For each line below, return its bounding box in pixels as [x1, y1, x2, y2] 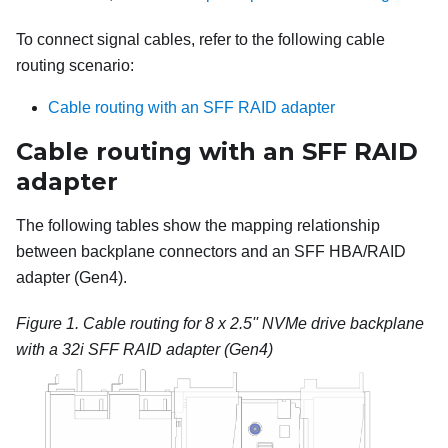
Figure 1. [16, 314, 83, 332]
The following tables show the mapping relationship [16, 216, 380, 234]
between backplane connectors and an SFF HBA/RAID [16, 242, 406, 260]
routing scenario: [16, 56, 134, 74]
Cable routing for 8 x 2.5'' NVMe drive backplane [83, 314, 424, 332]
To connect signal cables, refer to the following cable [16, 30, 385, 48]
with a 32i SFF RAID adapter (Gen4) [16, 340, 273, 358]
